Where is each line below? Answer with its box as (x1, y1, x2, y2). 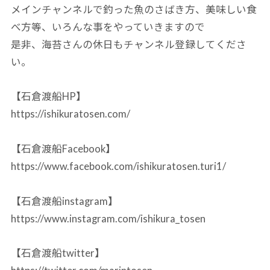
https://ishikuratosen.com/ (10, 108, 130, 121)
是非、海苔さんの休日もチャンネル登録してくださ (10, 38, 246, 51)
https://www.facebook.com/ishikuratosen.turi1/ (10, 160, 226, 173)
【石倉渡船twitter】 (10, 247, 105, 260)
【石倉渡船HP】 (10, 90, 86, 103)
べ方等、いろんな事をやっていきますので (10, 20, 205, 33)
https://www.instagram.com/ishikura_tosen (10, 212, 206, 225)
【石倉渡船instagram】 (10, 195, 118, 207)
